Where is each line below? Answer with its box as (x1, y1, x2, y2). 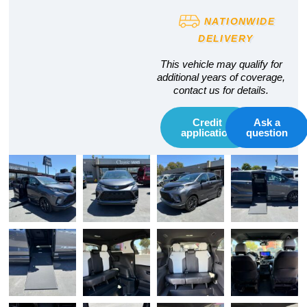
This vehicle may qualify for (160, 58, 282, 71)
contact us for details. (173, 84, 269, 97)
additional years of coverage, (157, 71, 286, 84)
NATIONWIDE (200, 16, 275, 27)
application (180, 127, 234, 139)
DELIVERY (198, 33, 254, 45)
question (246, 127, 288, 139)
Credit (192, 116, 222, 129)
